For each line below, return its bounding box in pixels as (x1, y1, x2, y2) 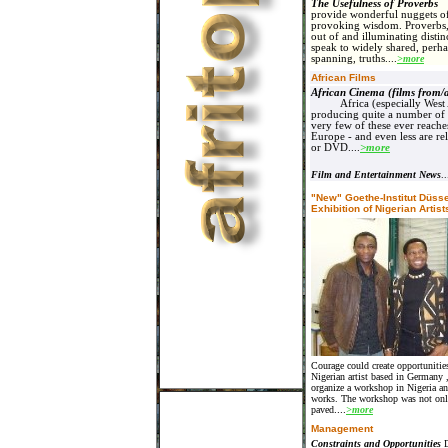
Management (311, 423, 373, 434)
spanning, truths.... (311, 53, 397, 64)
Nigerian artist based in (311, 371, 407, 382)
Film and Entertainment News (311, 169, 441, 180)
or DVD (311, 142, 348, 153)
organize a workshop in (311, 382, 407, 393)
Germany (407, 371, 443, 382)
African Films (311, 72, 376, 83)
